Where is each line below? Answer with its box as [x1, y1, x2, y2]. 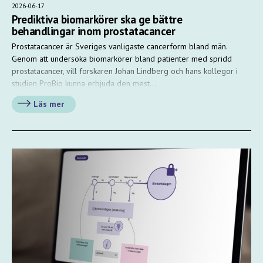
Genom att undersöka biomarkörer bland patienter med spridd [12, 53, 232, 64]
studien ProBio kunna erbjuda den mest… [12, 77, 156, 89]
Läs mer [33, 98, 64, 109]
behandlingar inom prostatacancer [12, 23, 175, 38]
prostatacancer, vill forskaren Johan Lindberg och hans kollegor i [12, 65, 238, 76]
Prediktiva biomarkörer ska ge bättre [12, 12, 182, 26]
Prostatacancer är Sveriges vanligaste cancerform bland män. [12, 41, 227, 52]
